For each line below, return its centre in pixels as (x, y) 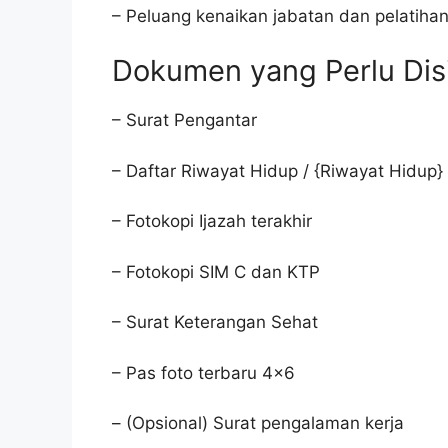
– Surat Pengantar (184, 120)
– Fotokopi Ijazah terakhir (212, 221)
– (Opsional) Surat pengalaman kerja (258, 423)
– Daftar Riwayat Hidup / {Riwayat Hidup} (277, 170)
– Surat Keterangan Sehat (215, 322)
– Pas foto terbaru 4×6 (203, 372)
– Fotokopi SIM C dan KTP (216, 271)
